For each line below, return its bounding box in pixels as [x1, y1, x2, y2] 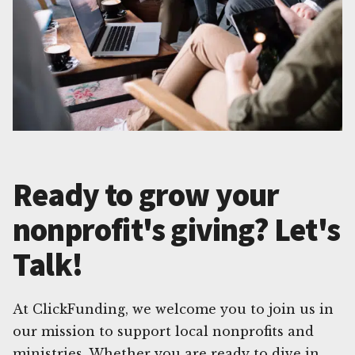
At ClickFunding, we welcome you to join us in [13, 300, 334, 317]
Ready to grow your [13, 174, 280, 215]
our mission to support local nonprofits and [13, 323, 314, 339]
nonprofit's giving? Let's [13, 209, 341, 250]
